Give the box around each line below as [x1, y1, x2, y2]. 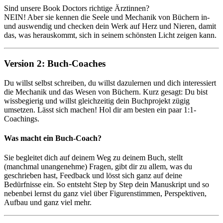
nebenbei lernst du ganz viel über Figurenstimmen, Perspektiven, [4, 189, 207, 198]
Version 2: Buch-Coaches [4, 58, 106, 69]
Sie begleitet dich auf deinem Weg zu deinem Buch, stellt [4, 153, 183, 162]
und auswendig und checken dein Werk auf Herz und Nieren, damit [4, 22, 216, 31]
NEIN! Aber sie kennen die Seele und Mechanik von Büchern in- [4, 13, 210, 22]
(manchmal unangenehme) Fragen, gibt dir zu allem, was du [4, 162, 192, 171]
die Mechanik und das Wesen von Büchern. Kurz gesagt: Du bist [4, 87, 208, 96]
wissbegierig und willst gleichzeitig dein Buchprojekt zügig [4, 96, 190, 105]
